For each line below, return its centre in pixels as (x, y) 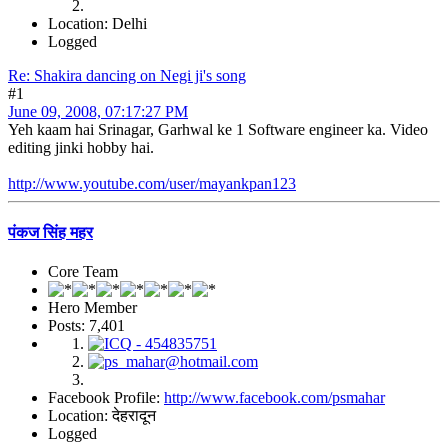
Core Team (83, 272)
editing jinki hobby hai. (81, 147)
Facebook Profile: (106, 398)
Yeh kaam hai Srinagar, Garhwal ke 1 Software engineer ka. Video (218, 129)
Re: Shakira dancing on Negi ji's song (127, 75)
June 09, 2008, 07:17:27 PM (98, 111)
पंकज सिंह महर (50, 233)
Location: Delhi (97, 23)
